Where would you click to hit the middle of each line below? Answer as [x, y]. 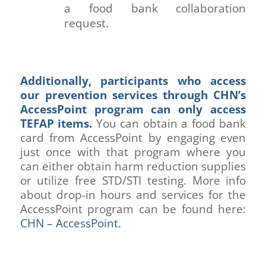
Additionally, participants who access [133, 80]
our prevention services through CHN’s [133, 95]
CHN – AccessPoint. [70, 223]
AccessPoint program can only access [133, 109]
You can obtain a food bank [169, 123]
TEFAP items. [56, 123]
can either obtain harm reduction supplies [133, 166]
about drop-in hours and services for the [133, 194]
